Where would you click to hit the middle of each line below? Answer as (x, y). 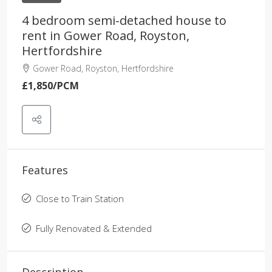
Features (45, 170)
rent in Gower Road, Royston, (106, 35)
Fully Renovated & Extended (94, 228)
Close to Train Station (80, 198)
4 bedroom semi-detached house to (124, 20)
